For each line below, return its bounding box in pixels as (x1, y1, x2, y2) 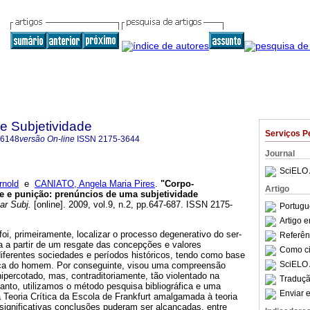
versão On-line (19, 134, 75, 144)
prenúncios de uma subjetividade (55, 189, 198, 200)
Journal (265, 149, 295, 158)
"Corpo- (161, 179, 194, 190)
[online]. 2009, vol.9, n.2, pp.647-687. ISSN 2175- (31, 199, 232, 210)
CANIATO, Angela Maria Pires (35, 179, 155, 190)
